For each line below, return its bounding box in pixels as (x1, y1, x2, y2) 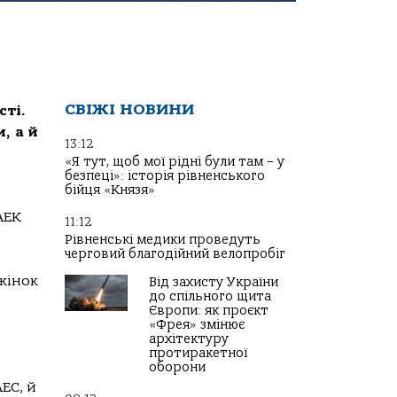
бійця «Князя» (65, 183, 155, 198)
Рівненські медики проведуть (65, 232, 261, 247)
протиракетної (149, 346, 247, 361)
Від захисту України (149, 275, 278, 290)
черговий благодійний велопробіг (65, 246, 285, 261)
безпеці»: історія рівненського (65, 168, 265, 183)
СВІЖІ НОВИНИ (65, 100, 194, 119)
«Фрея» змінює (149, 317, 245, 332)
